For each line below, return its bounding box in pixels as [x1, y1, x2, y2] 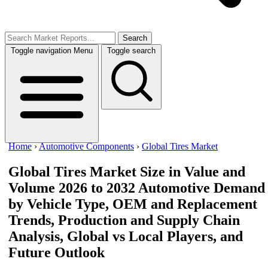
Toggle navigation [11, 46, 71, 55]
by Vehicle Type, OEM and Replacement [8, 196, 257, 212]
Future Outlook [8, 244, 105, 260]
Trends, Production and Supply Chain [8, 212, 240, 228]
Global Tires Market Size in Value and [8, 163, 245, 179]
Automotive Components [39, 141, 134, 151]
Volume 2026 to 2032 [8, 179, 138, 196]
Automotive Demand [138, 179, 265, 196]
